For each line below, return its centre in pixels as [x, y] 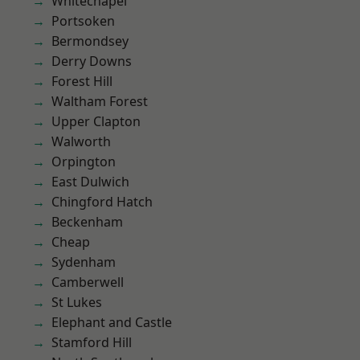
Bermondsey [90, 41]
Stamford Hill [92, 342]
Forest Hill [82, 81]
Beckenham [87, 222]
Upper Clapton [96, 121]
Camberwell [88, 282]
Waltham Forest [100, 101]
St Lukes [77, 302]
